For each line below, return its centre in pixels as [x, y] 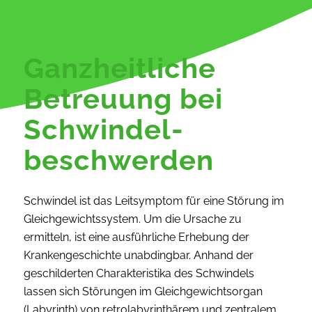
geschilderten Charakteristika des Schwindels [139, 273]
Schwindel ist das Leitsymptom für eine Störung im [154, 201]
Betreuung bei [123, 99]
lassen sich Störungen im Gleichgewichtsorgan [143, 291]
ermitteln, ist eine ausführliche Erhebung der [136, 237]
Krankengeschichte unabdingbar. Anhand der [138, 255]
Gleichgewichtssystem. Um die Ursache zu [132, 219]
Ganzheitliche [119, 68]
